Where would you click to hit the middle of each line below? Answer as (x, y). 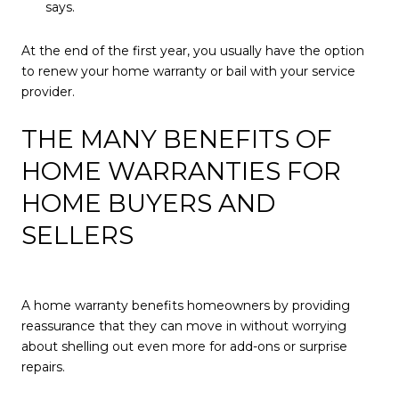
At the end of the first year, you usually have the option (193, 51)
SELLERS (77, 236)
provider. (48, 92)
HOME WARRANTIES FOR (181, 171)
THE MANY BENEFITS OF (177, 139)
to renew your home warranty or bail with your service (188, 72)
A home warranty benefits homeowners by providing (186, 305)
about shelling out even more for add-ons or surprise (184, 346)
